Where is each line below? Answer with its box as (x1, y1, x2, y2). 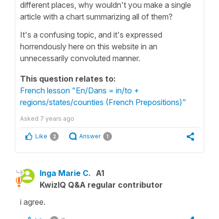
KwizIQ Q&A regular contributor (40, 179, 163, 190)
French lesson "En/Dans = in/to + (20, 85, 139, 95)
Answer (79, 132, 101, 140)
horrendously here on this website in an (20, 41, 157, 51)
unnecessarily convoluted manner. (20, 53, 140, 63)
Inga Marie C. (40, 168, 91, 178)
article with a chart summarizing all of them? (20, 11, 173, 22)
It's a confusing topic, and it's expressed (20, 29, 162, 40)
